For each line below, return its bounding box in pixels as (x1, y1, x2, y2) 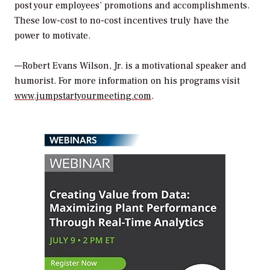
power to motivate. (14, 29, 90, 42)
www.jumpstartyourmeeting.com (14, 90, 151, 102)
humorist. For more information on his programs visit (14, 75, 240, 87)
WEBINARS (49, 133, 97, 146)
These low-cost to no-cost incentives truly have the (14, 14, 229, 27)
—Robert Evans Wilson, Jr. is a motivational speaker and (14, 60, 246, 72)
